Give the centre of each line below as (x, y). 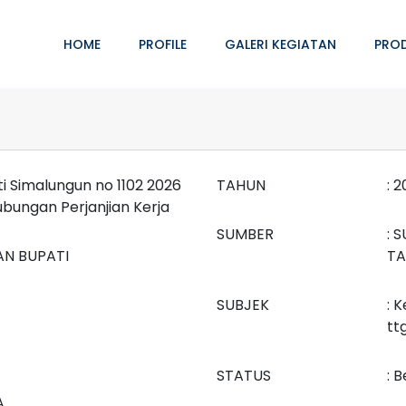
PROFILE (162, 44)
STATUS (244, 376)
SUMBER (245, 234)
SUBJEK (243, 305)
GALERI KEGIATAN (280, 44)
